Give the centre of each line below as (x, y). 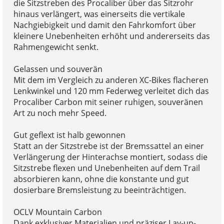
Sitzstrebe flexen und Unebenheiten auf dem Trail (106, 168)
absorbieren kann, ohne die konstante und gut (101, 179)
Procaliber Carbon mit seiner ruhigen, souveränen (108, 102)
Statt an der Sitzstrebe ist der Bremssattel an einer (108, 146)
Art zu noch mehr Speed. (60, 113)
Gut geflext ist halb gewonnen (69, 135)
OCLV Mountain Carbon (57, 212)
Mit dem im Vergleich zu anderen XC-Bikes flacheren (111, 80)
